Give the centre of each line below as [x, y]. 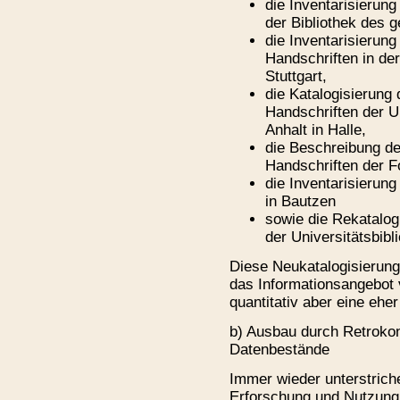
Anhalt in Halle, [316, 129]
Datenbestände [279, 349]
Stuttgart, [296, 76]
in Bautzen [300, 201]
